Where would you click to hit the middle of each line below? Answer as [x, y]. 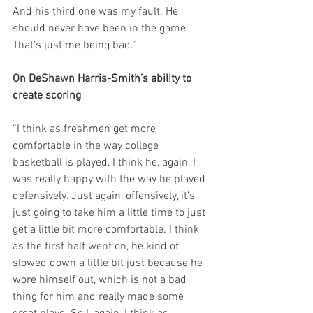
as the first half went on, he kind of [97, 247]
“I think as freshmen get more [86, 129]
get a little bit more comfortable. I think [107, 230]
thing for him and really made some [100, 297]
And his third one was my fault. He [97, 12]
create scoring [47, 96]
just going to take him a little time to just [110, 213]
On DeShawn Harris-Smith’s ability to [103, 79]
